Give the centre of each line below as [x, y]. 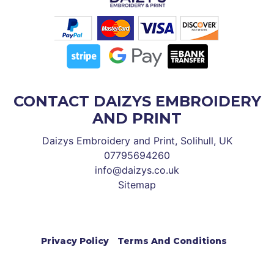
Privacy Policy [75, 241]
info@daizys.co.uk [137, 170]
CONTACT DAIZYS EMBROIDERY [137, 102]
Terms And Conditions [172, 241]
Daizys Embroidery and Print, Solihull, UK [137, 141]
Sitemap [137, 185]
